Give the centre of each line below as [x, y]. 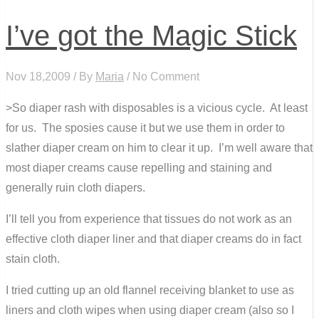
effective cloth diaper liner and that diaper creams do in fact [153, 239]
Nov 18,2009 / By [51, 76]
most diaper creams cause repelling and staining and [139, 167]
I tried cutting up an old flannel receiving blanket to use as [150, 290]
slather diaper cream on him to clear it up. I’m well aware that [159, 147]
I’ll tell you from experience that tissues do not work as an [149, 219]
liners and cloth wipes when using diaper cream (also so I [150, 310]
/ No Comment [162, 76]
